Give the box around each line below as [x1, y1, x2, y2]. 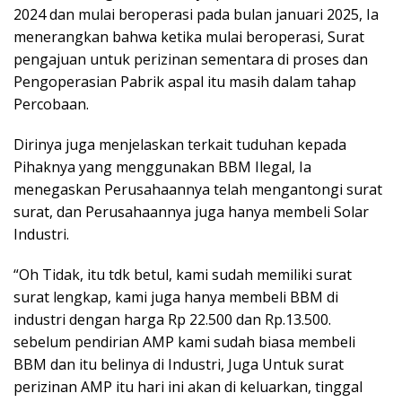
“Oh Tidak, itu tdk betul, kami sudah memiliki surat [13, 264, 352, 284]
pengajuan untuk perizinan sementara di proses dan [13, 48, 368, 69]
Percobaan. [13, 93, 89, 114]
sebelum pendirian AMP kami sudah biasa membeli [13, 331, 355, 352]
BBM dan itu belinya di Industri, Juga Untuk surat [13, 354, 344, 374]
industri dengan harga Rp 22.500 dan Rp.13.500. [13, 309, 331, 329]
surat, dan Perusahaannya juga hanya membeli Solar [13, 201, 369, 222]
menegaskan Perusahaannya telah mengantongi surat [13, 179, 382, 199]
